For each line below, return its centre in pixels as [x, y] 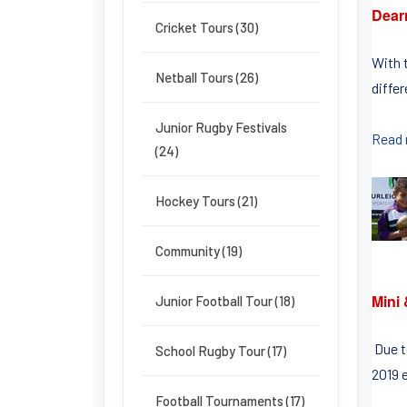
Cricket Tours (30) [207, 27]
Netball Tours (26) [207, 77]
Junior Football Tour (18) [225, 301]
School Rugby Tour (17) [221, 351]
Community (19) [199, 251]
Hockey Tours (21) [206, 201]
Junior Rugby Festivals [221, 127]
